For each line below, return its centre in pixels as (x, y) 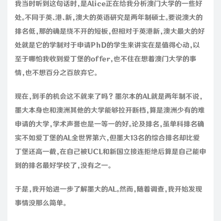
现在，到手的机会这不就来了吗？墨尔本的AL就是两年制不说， (109, 96)
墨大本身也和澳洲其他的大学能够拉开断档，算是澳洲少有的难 (110, 110)
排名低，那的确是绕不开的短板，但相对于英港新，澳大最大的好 (110, 31)
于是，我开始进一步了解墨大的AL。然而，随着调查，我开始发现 (109, 189)
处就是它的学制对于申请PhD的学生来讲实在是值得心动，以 (107, 45)
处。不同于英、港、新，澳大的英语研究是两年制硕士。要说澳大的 (109, 18)
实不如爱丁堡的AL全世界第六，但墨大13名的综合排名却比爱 (107, 138)
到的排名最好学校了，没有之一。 (63, 166)
